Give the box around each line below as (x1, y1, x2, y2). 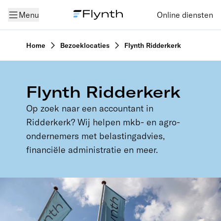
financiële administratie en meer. (26, 144, 158, 155)
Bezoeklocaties (60, 41, 110, 50)
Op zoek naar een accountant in (26, 102, 153, 114)
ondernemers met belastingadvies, (26, 130, 165, 142)
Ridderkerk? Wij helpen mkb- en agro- (26, 116, 180, 128)
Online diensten (157, 10, 213, 20)
